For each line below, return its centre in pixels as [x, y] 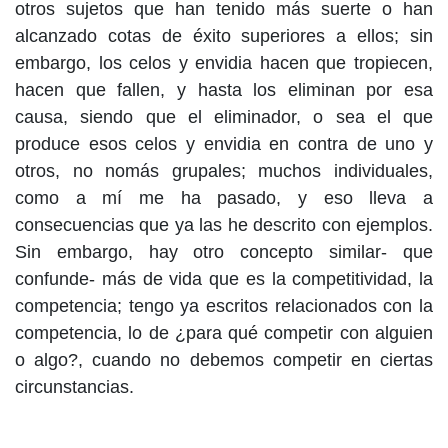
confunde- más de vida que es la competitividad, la [224, 279]
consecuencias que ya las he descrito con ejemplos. [224, 225]
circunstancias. [74, 387]
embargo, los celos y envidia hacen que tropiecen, [224, 63]
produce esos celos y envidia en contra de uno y [224, 144]
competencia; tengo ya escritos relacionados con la [224, 306]
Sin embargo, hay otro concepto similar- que [224, 252]
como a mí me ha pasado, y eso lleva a [224, 198]
